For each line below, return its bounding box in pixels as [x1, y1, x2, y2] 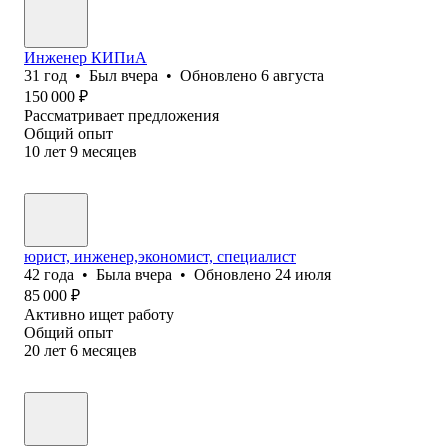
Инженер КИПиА [24, 48, 147, 66]
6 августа [261, 66, 324, 84]
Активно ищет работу [24, 305, 174, 323]
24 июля [275, 265, 331, 283]
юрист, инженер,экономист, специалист [24, 247, 296, 265]
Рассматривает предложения [24, 106, 219, 124]
